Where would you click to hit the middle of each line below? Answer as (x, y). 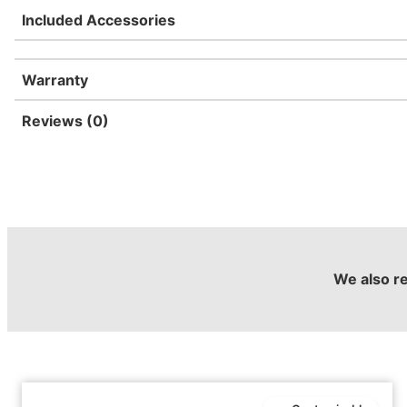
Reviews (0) (65, 121)
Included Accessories (99, 20)
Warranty (55, 80)
